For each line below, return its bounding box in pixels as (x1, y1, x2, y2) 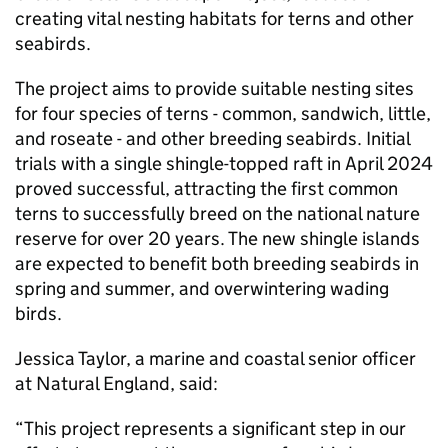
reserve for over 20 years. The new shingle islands (15, 227, 420, 250)
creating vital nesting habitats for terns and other (15, 7, 414, 30)
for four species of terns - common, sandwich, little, (15, 102, 431, 125)
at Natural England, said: (15, 372, 218, 395)
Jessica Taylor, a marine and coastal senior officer (15, 347, 416, 370)
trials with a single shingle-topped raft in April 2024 (15, 152, 433, 175)
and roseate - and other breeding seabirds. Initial (15, 127, 410, 150)
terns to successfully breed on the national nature (15, 202, 420, 225)
